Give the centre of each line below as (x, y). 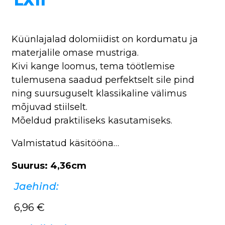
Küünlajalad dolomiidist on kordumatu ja (105, 39)
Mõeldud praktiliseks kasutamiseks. (92, 120)
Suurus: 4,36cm (49, 165)
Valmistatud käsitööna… (65, 143)
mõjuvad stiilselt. (49, 107)
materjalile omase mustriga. (75, 52)
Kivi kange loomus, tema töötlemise (93, 66)
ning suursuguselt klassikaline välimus (99, 93)
